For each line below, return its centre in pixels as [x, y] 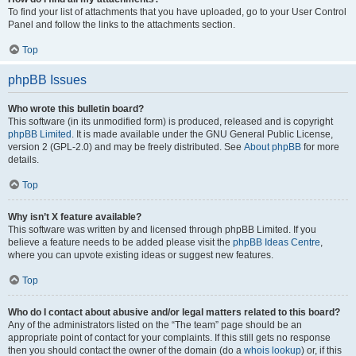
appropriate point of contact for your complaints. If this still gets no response [169, 338]
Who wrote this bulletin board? [76, 109]
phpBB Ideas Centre [277, 242]
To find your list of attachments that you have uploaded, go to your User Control [177, 12]
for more [320, 147]
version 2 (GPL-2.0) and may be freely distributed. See [126, 147]
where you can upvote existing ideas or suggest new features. [141, 255]
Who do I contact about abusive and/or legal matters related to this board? [174, 312]
